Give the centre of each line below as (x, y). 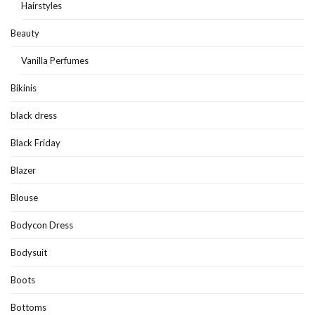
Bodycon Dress (42, 225)
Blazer (23, 171)
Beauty (25, 33)
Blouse (24, 198)
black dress (34, 116)
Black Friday (36, 143)
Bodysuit (29, 253)
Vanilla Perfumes (55, 61)
